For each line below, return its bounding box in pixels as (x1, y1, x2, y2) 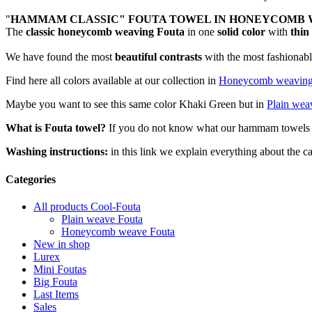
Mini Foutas (33, 263, 86, 275)
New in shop (33, 237, 90, 250)
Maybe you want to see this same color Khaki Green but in (6, 98, 267, 111)
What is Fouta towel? (6, 122, 106, 134)
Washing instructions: (6, 146, 108, 158)
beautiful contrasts (115, 51, 202, 63)
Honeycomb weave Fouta (61, 225, 175, 237)
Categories (6, 173, 56, 185)
